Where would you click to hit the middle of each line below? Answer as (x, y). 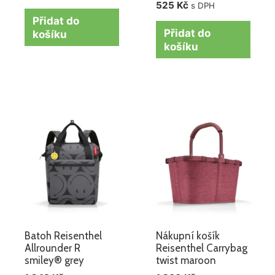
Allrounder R (53, 248)
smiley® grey (55, 261)
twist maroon (186, 261)
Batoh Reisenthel (64, 236)
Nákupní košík (188, 236)
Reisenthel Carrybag (202, 248)
